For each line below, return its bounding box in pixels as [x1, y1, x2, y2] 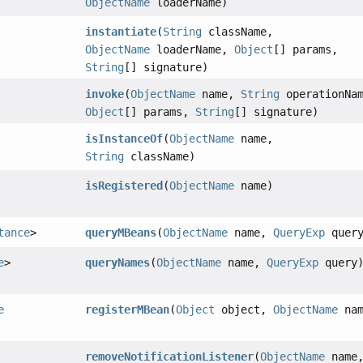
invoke [85, 88, 125, 101]
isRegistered [85, 179, 164, 193]
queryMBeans [85, 226, 157, 240]
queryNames [85, 256, 151, 270]
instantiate [85, 25, 157, 39]
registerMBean [85, 303, 170, 317]
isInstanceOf [85, 132, 164, 146]
